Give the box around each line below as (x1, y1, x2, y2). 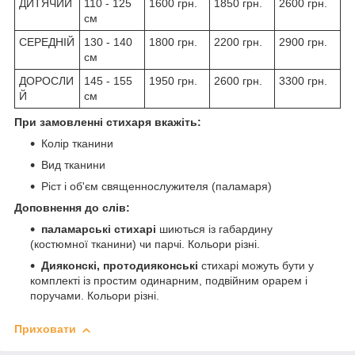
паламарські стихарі (41, 223, 156, 236)
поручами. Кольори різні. (30, 289, 159, 303)
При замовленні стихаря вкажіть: (14, 116, 201, 129)
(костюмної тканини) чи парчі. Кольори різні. (30, 238, 260, 251)
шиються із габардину (156, 223, 273, 236)
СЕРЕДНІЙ (19, 36, 74, 49)
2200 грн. (214, 36, 262, 49)
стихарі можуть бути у (201, 259, 314, 273)
